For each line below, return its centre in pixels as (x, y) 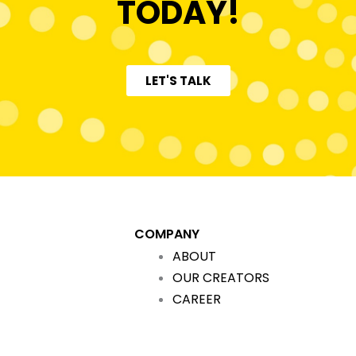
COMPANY (167, 234)
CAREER (197, 300)
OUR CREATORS (221, 278)
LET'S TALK (178, 80)
